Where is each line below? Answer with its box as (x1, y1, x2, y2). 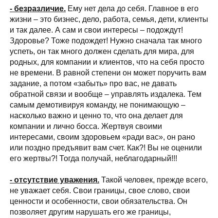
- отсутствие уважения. (10, 176, 99, 184)
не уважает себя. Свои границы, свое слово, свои (10, 186, 190, 195)
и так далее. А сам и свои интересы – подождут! (10, 26, 183, 34)
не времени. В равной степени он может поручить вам (10, 69, 206, 77)
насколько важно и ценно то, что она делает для (10, 111, 183, 120)
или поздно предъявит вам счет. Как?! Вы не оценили (10, 144, 202, 152)
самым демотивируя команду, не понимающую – (10, 101, 185, 109)
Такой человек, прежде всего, (99, 176, 208, 184)
